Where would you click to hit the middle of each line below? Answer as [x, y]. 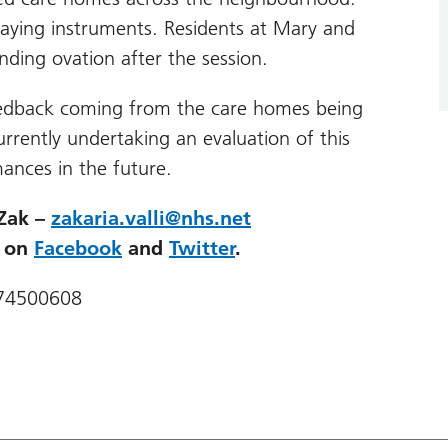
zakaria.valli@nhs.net [151, 218]
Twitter [202, 248]
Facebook [78, 248]
